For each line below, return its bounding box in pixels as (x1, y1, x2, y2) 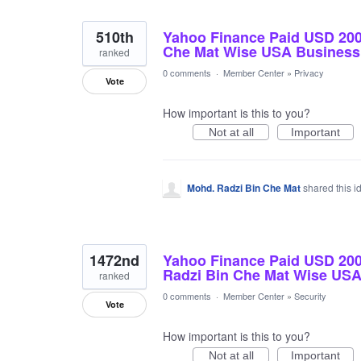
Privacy (294, 66, 324, 79)
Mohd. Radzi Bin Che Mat (187, 180, 301, 195)
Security (294, 289, 326, 302)
